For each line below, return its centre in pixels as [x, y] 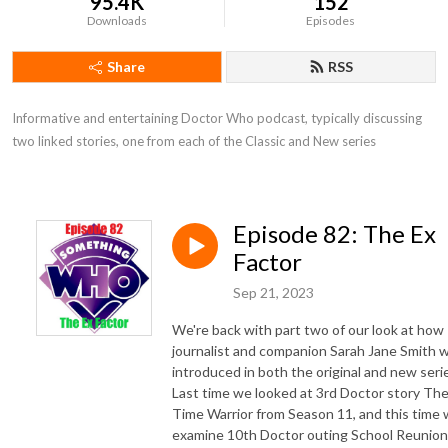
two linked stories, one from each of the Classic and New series [194, 141]
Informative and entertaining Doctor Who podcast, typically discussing [217, 118]
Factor [267, 261]
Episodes [331, 20]
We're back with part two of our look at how [308, 329]
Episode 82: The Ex [334, 233]
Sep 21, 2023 [273, 292]
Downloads [117, 20]
